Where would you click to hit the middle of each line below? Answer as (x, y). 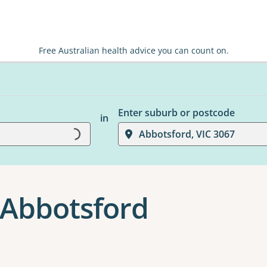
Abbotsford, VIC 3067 (187, 134)
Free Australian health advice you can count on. (133, 50)
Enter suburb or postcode (176, 113)
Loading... (90, 132)
